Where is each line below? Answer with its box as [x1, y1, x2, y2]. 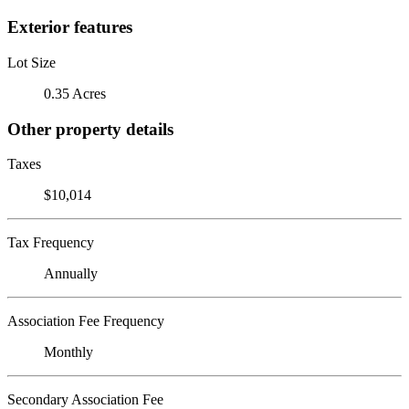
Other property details [7, 119, 173, 139]
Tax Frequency [7, 235, 94, 251]
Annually [44, 266, 98, 282]
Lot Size [7, 54, 56, 70]
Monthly [44, 344, 93, 361]
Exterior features [7, 17, 132, 37]
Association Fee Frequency [7, 313, 164, 330]
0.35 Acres [44, 85, 106, 101]
